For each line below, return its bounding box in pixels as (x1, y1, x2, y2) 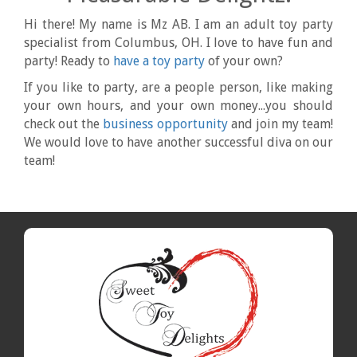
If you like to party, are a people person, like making (24, 80, 333, 96)
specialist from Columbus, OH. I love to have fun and (24, 35, 333, 51)
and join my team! (227, 116, 333, 132)
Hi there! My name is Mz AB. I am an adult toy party (24, 17, 333, 33)
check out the (24, 116, 104, 132)
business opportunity (103, 116, 228, 132)
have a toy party (113, 53, 205, 69)
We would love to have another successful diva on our (24, 135, 333, 151)
